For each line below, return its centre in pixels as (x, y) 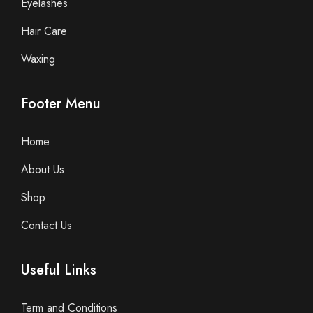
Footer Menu (61, 103)
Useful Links (59, 270)
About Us (43, 169)
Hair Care (44, 31)
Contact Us (46, 225)
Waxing (38, 59)
